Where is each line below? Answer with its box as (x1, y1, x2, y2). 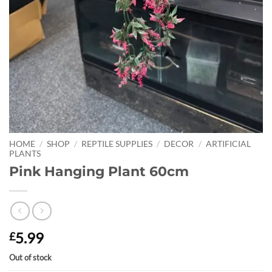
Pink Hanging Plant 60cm (9, 163, 189, 180)
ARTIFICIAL (205, 139, 251, 149)
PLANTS (9, 149, 41, 159)
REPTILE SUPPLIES (81, 139, 153, 149)
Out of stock (9, 252, 52, 262)
